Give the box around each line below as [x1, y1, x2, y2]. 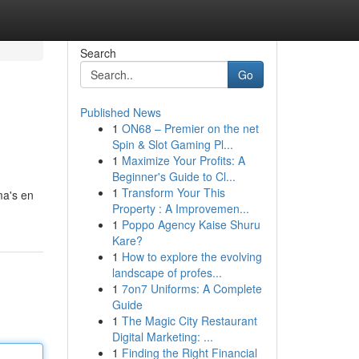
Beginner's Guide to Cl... [111, 168, 236, 184]
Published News [79, 104, 161, 120]
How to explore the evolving [121, 248, 262, 264]
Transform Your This [121, 184, 225, 200]
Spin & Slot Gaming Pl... [111, 136, 233, 152]
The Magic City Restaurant [121, 313, 257, 329]
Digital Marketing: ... [111, 329, 213, 345]
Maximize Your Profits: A [121, 152, 245, 168]
